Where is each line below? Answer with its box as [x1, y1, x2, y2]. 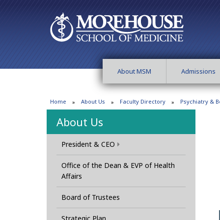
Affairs [61, 171, 82, 181]
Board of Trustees [61, 192, 120, 202]
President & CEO [61, 139, 115, 149]
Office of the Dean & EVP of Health [61, 161, 175, 170]
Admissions [181, 67, 216, 76]
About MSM [117, 67, 151, 76]
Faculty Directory [120, 98, 165, 105]
